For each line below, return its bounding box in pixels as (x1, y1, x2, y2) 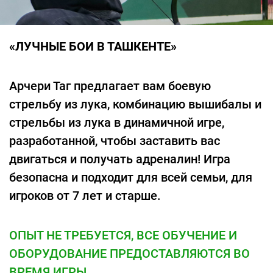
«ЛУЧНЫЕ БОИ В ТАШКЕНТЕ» (9, 39, 177, 54)
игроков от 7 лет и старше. (9, 188, 161, 203)
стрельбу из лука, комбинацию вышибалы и (9, 97, 261, 112)
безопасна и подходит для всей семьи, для (9, 170, 252, 185)
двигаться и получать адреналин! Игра (9, 152, 230, 166)
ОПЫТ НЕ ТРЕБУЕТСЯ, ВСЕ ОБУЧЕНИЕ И (9, 228, 237, 243)
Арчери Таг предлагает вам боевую (9, 79, 211, 93)
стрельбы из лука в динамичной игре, (9, 115, 224, 130)
